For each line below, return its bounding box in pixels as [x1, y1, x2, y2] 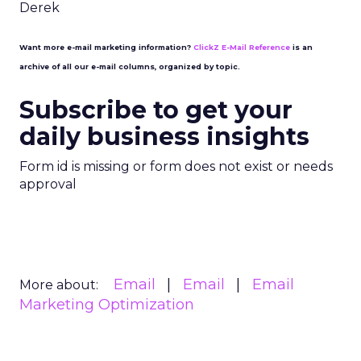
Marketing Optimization [19, 296, 194, 313]
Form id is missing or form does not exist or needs [19, 159, 333, 174]
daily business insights [19, 122, 309, 151]
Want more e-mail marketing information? [19, 43, 193, 52]
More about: [19, 277, 98, 293]
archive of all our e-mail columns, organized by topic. [19, 62, 240, 71]
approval [19, 176, 77, 192]
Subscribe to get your [19, 95, 293, 125]
